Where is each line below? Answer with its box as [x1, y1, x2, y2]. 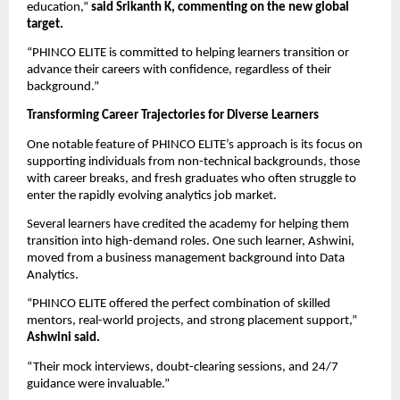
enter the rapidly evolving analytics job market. [27, 188, 277, 203]
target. [27, 17, 63, 31]
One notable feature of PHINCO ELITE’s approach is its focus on [27, 137, 362, 152]
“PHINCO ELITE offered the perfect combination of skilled [27, 297, 330, 312]
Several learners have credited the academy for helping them [27, 217, 349, 231]
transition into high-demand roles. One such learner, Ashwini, [27, 234, 354, 248]
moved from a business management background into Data [27, 251, 345, 265]
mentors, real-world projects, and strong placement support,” [27, 314, 357, 329]
